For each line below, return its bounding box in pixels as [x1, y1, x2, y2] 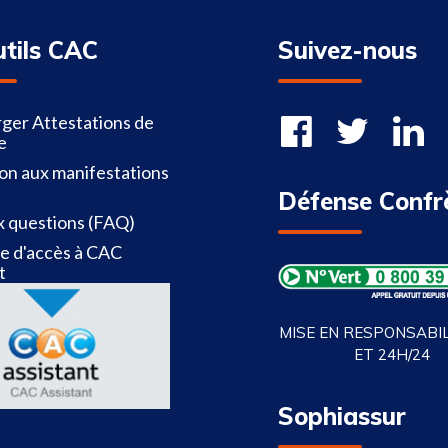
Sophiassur [278, 401, 406, 431]
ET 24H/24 [354, 344, 430, 364]
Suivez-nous [278, 35, 417, 65]
